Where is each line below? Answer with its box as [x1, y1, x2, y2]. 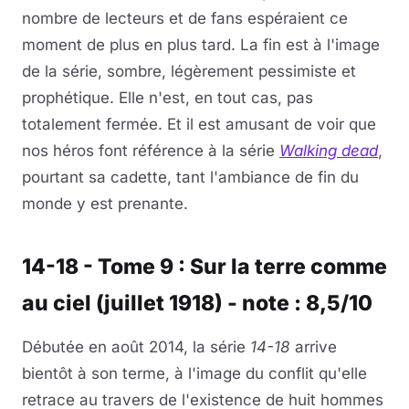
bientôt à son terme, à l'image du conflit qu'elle [22, 363, 367, 383]
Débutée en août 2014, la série [22, 337, 250, 356]
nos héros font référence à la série [22, 141, 279, 160]
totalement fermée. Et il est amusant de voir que [22, 114, 376, 133]
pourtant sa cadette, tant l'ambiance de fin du [22, 167, 359, 186]
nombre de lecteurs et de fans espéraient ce [22, 8, 348, 27]
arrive [290, 337, 337, 356]
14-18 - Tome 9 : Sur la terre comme [22, 253, 387, 279]
